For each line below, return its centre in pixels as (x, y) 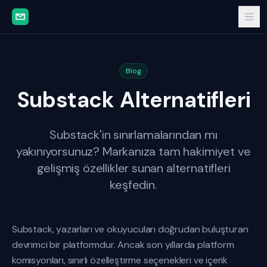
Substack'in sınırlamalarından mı (133, 135)
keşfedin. (133, 185)
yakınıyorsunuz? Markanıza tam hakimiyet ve (133, 151)
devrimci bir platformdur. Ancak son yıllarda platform (123, 245)
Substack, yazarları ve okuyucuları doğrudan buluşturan (130, 229)
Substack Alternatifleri (133, 100)
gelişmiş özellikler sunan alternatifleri (133, 168)
